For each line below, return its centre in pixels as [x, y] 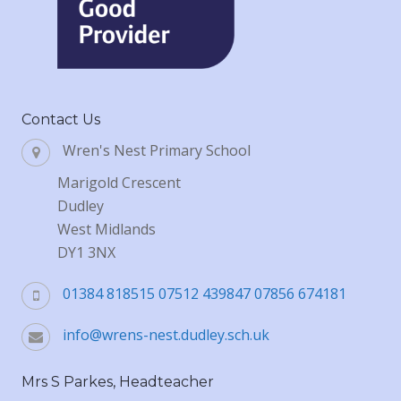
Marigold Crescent [119, 182]
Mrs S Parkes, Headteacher [118, 381]
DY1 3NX [86, 252]
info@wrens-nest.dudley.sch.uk [166, 334]
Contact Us [61, 119]
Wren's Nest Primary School [157, 150]
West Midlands [107, 229]
